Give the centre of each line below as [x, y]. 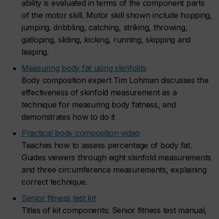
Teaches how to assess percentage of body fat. [107, 145]
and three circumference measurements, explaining [114, 170]
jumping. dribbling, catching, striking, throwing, [105, 27]
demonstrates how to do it [68, 117]
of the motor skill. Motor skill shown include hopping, [117, 15]
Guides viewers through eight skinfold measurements [117, 157]
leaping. [35, 52]
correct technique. [54, 182]
